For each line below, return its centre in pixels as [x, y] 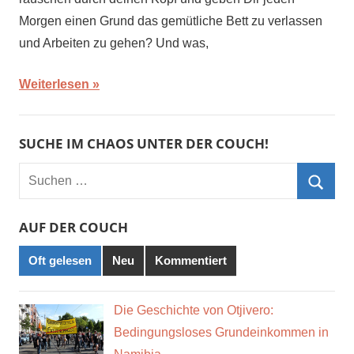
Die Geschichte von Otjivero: [193, 310]
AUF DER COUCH [73, 227]
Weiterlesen [54, 84]
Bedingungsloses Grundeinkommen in [221, 332]
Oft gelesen [60, 261]
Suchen [40, 172]
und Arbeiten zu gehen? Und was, [114, 43]
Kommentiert [191, 261]
